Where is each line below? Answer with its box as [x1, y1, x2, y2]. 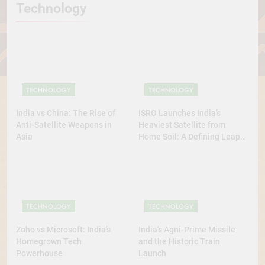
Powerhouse [16, 248, 63, 258]
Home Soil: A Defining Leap [138, 131, 240, 141]
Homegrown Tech [16, 236, 82, 246]
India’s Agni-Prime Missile [138, 224, 235, 234]
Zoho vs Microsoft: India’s [16, 224, 111, 234]
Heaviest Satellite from [138, 119, 225, 130]
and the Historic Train [138, 236, 220, 246]
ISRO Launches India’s [138, 108, 221, 118]
